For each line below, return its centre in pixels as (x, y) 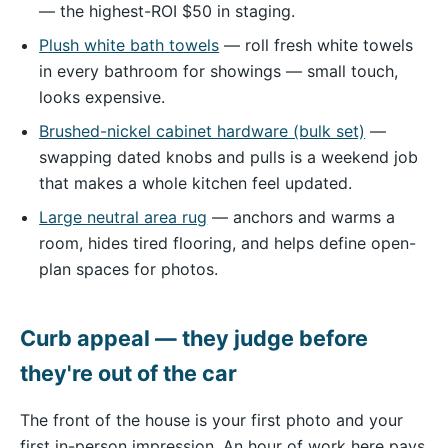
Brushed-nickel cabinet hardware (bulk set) (202, 131)
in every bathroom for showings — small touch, (219, 71)
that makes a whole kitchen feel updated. (196, 183)
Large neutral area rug (123, 217)
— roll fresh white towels (316, 45)
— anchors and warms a (301, 217)
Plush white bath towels (129, 45)
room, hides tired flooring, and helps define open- (228, 243)
